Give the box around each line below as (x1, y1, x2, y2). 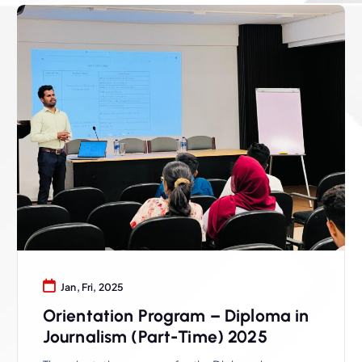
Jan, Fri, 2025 (61, 280, 124, 294)
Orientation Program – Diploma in (42, 305, 309, 326)
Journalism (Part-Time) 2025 (42, 326, 267, 347)
